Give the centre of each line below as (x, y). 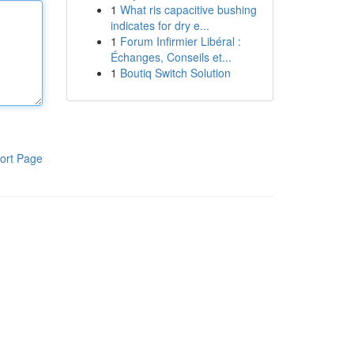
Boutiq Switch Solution (175, 73)
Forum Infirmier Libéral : (180, 41)
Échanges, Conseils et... (171, 57)
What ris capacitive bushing (188, 9)
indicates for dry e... (160, 25)
